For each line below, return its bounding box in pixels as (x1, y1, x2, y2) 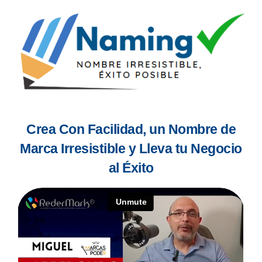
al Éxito (108, 160, 154, 176)
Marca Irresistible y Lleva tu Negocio (20, 141, 242, 157)
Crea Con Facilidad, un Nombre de (26, 122, 236, 137)
